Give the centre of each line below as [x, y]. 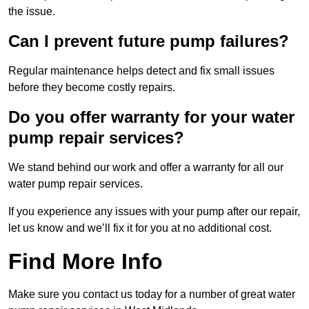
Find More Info [86, 262]
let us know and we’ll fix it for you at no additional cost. [140, 228]
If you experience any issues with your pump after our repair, [154, 212]
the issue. [32, 12]
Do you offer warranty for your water [151, 117]
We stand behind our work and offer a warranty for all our [146, 168]
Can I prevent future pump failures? [149, 41]
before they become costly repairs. [92, 88]
